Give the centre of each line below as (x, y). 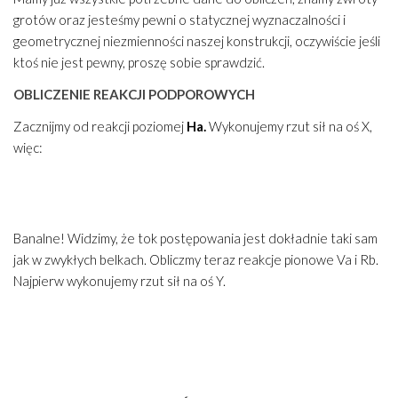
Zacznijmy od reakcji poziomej (100, 127)
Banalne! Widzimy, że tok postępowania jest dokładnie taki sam (195, 239)
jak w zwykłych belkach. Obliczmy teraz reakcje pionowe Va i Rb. (196, 260)
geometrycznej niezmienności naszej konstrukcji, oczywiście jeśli (197, 41)
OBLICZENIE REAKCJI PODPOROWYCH (134, 95)
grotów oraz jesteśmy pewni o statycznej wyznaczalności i (179, 20)
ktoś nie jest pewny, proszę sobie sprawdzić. (139, 63)
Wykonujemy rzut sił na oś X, (291, 127)
